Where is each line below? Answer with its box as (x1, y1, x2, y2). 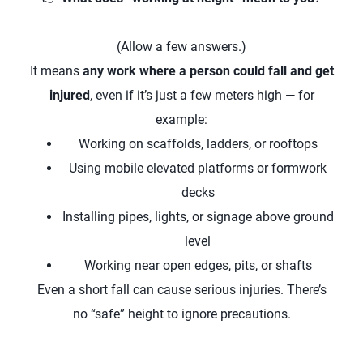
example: (156, 112, 207, 127)
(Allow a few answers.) (117, 39, 246, 54)
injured (49, 88, 90, 103)
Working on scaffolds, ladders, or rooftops (78, 136, 318, 152)
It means (29, 63, 83, 79)
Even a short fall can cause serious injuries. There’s (36, 282, 327, 297)
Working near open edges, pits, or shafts (83, 258, 312, 273)
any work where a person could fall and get (82, 63, 334, 79)
